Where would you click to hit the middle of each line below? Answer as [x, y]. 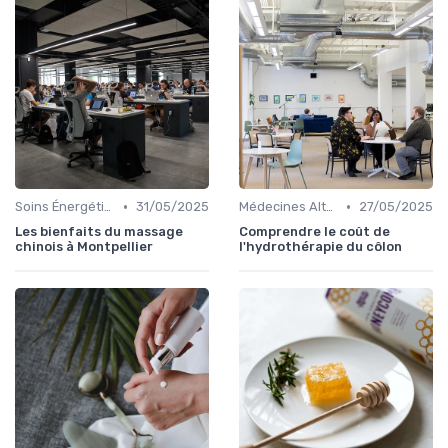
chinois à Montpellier [84, 247]
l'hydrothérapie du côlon [320, 247]
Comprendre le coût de [314, 232]
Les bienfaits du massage [99, 232]
